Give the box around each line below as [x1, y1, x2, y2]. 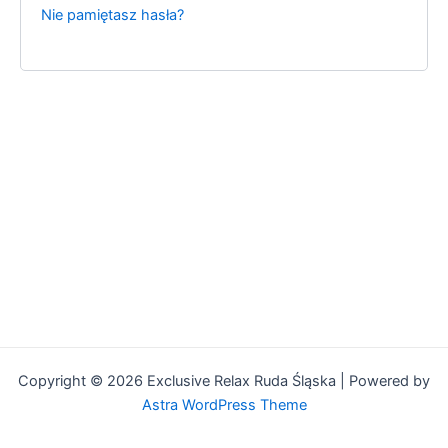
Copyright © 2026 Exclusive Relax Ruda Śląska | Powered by [18, 372, 430, 390]
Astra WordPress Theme [141, 396, 307, 414]
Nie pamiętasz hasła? [41, 6, 184, 25]
